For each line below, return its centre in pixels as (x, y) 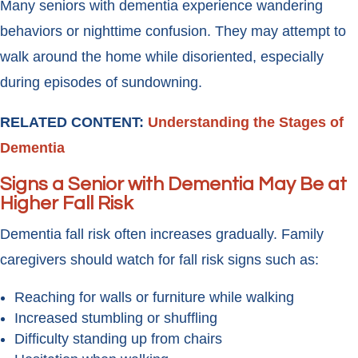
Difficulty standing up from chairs (118, 339)
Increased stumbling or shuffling (116, 318)
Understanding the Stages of (246, 123)
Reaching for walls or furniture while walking (154, 298)
